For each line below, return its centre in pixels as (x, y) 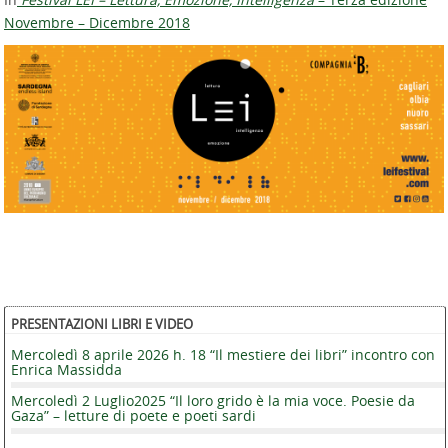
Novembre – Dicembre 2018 (97, 22)
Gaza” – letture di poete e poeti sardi (133, 415)
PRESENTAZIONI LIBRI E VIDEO (102, 323)
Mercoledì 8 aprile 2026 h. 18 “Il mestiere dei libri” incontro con (223, 354)
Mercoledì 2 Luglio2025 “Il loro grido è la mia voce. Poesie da (213, 400)
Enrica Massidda (66, 369)
